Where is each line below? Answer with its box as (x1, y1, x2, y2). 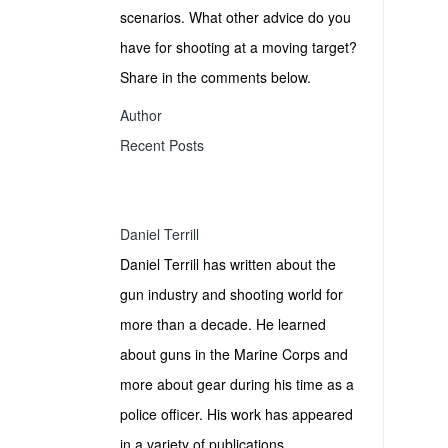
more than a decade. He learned (120, 314, 326, 334)
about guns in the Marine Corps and (120, 344, 348, 364)
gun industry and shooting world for (120, 284, 343, 304)
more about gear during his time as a (120, 374, 354, 394)
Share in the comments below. (120, 67, 311, 87)
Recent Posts (120, 135, 204, 155)
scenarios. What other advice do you (120, 7, 351, 27)
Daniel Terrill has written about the (120, 254, 336, 274)
